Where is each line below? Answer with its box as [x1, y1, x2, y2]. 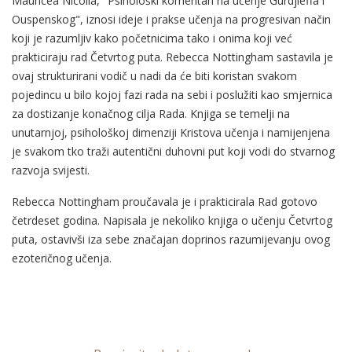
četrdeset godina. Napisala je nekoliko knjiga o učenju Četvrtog [12, 212, 332, 228]
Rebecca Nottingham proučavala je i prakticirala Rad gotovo [12, 193, 317, 209]
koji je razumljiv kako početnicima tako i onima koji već [12, 30, 292, 46]
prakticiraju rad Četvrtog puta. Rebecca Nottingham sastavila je [12, 49, 333, 64]
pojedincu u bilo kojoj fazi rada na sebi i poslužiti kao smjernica [12, 86, 332, 102]
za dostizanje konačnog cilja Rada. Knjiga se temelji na [12, 105, 290, 121]
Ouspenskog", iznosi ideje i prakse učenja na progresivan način [12, 11, 331, 27]
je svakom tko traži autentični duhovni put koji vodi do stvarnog [12, 143, 335, 159]
